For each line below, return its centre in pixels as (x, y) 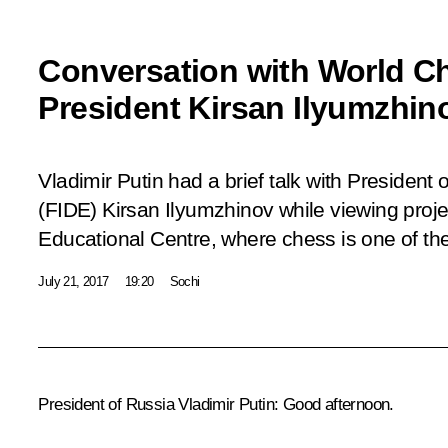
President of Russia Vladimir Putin (156, 404)
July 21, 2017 (73, 281)
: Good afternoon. (334, 404)
